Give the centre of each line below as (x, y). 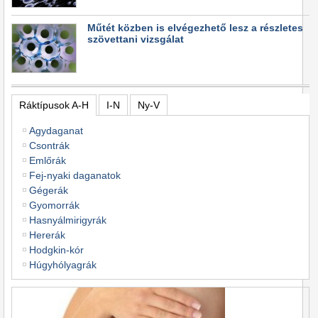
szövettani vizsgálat (136, 39)
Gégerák (49, 190)
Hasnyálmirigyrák (68, 220)
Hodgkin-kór (56, 250)
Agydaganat (56, 130)
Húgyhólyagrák (63, 264)
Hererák (47, 235)
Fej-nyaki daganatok (75, 175)
